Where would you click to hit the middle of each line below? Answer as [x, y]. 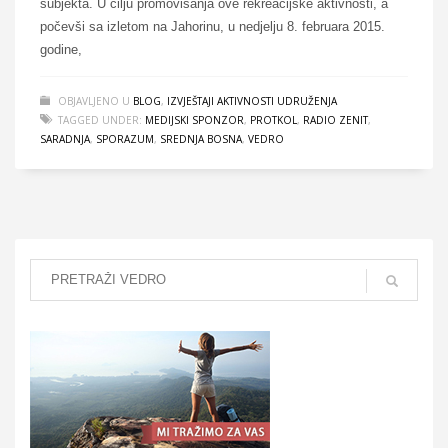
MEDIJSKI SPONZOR [194, 119]
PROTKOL [273, 119]
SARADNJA [65, 138]
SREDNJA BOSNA [201, 138]
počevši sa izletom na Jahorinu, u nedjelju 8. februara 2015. [212, 26]
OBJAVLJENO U [95, 100]
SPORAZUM [125, 138]
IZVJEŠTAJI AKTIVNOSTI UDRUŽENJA [252, 100]
